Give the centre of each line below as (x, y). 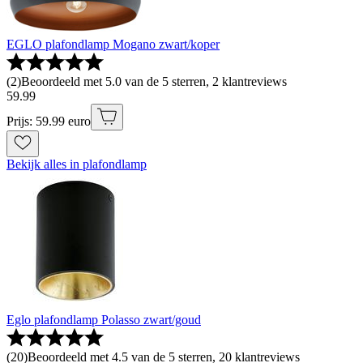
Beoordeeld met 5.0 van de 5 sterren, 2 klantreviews (154, 82)
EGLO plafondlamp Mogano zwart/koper (113, 45)
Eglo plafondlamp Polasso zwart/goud (104, 320)
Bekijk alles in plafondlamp (77, 164)
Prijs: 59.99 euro (49, 122)
